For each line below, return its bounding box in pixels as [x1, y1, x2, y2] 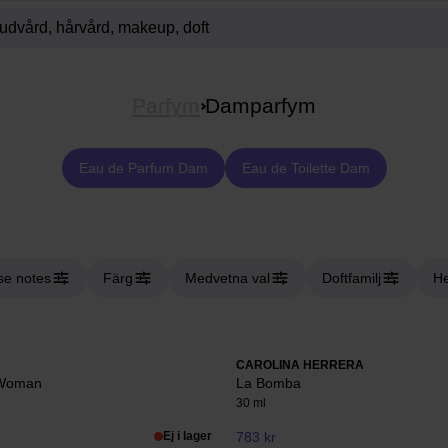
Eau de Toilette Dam [241, 160, 370, 176]
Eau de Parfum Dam [78, 160, 208, 176]
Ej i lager [163, 429, 212, 443]
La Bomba [236, 375, 301, 391]
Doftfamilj [322, 270, 381, 286]
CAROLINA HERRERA [236, 358, 364, 372]
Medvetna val [185, 270, 270, 286]
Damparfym [204, 94, 316, 117]
